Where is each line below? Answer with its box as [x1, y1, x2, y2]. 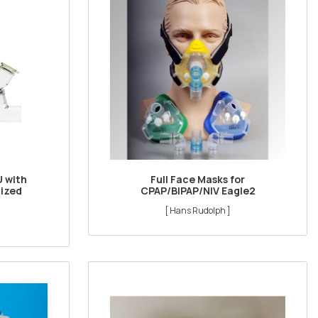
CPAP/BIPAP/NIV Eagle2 [140, 184, 256, 198]
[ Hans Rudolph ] [165, 204, 231, 217]
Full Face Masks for [150, 172, 246, 187]
